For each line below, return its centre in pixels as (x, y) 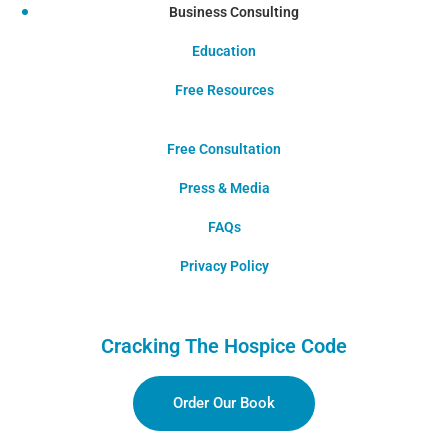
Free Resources (224, 89)
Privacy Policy (224, 265)
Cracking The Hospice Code (224, 345)
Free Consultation (224, 148)
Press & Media (224, 187)
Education (224, 50)
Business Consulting (234, 11)
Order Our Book (224, 402)
